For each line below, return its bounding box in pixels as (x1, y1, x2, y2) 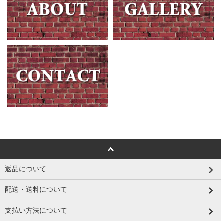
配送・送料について (5, 185, 67, 193)
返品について (5, 164, 46, 173)
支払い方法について (5, 206, 67, 214)
